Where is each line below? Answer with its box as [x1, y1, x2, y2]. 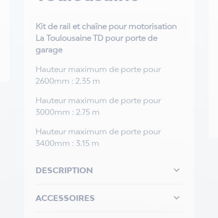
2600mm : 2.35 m [35, 76, 100, 86]
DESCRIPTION [35, 165, 93, 175]
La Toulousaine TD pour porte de [35, 33, 157, 43]
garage [35, 45, 62, 54]
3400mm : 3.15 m [35, 138, 99, 148]
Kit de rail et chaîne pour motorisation [35, 21, 177, 31]
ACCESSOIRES [35, 193, 95, 203]
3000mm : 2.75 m [35, 107, 100, 117]
